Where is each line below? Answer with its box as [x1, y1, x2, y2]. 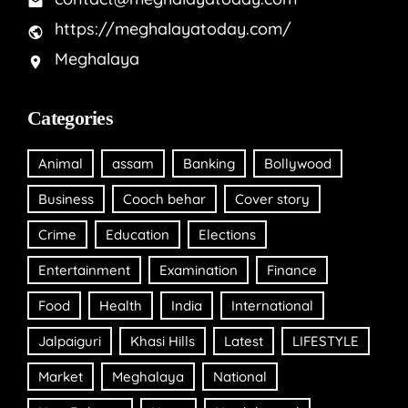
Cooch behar [123, 189, 206, 208]
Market [38, 367, 83, 385]
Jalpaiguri [38, 331, 101, 350]
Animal [38, 154, 83, 172]
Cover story [235, 189, 310, 208]
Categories [27, 106, 113, 129]
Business [38, 189, 94, 208]
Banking [183, 154, 235, 172]
